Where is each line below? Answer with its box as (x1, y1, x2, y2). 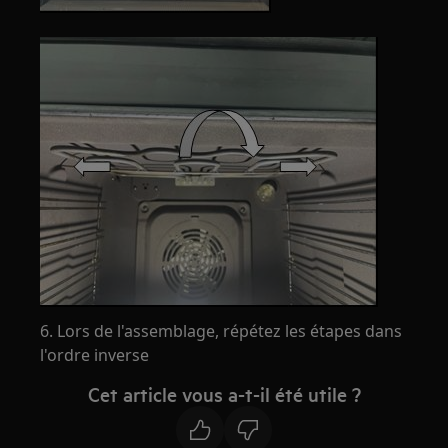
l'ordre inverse (40, 343, 150, 366)
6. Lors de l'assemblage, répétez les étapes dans (40, 319, 403, 342)
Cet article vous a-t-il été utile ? (87, 380, 361, 407)
